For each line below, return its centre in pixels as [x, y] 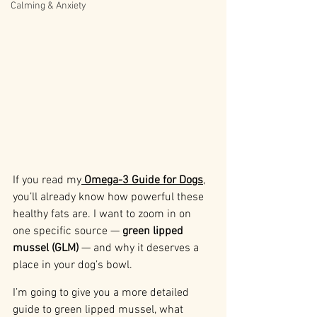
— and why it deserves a [140, 249]
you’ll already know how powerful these [110, 198]
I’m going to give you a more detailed [102, 293]
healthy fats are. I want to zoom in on [103, 215]
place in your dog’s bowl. [73, 266]
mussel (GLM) [46, 249]
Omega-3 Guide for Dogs [144, 181]
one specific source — [68, 232]
